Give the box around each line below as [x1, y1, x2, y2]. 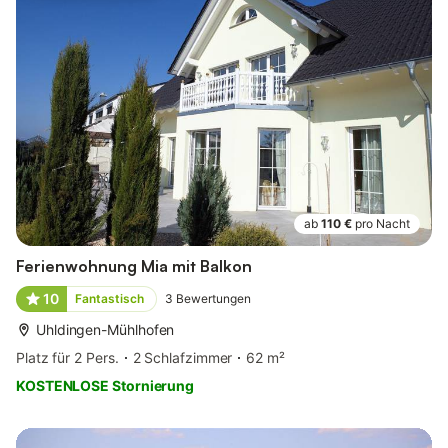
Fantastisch [74, 291, 144, 307]
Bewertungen [175, 291, 251, 307]
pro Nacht [355, 216, 410, 232]
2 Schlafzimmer [132, 349, 233, 367]
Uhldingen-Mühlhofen [36, 321, 175, 339]
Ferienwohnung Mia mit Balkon [16, 256, 252, 277]
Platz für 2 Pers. [16, 349, 119, 367]
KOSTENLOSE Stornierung [16, 377, 195, 395]
